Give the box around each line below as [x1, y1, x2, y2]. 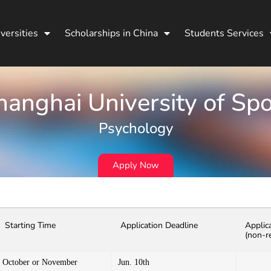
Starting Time [5, 219, 56, 231]
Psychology [98, 118, 173, 138]
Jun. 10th [118, 257, 149, 267]
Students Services [184, 26, 264, 40]
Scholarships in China [64, 26, 158, 40]
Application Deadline [120, 219, 198, 231]
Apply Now [112, 158, 159, 171]
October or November [2, 257, 77, 267]
